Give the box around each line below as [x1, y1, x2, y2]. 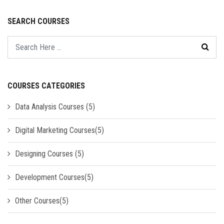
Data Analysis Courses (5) [15, 101, 95, 111]
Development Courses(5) [15, 172, 93, 182]
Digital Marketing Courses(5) [15, 125, 104, 135]
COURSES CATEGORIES [7, 80, 85, 90]
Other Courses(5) [15, 195, 68, 205]
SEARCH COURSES [7, 16, 69, 26]
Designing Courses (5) [15, 148, 84, 158]
